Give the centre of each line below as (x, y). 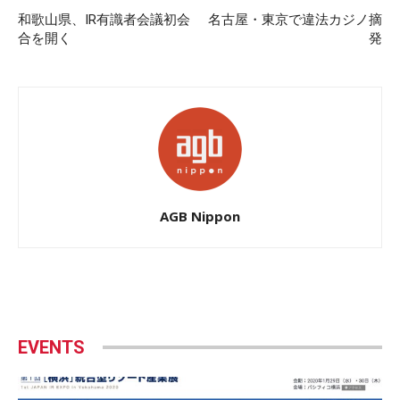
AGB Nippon (200, 216)
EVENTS (51, 347)
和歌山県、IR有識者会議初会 (104, 19)
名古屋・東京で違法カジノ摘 (295, 19)
